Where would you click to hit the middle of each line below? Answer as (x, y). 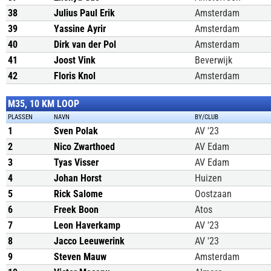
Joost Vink (75, 60)
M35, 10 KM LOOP (44, 104)
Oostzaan (213, 194)
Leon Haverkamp (87, 225)
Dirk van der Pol (85, 44)
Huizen (208, 178)
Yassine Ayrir (80, 29)
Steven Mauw (80, 257)
